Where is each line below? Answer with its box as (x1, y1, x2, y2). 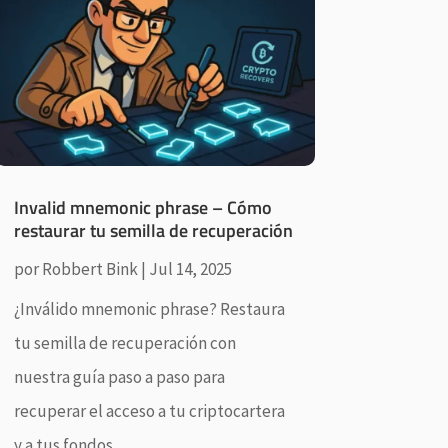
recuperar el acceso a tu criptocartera (13, 399, 285, 422)
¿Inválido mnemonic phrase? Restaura (13, 297, 285, 320)
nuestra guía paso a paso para (13, 365, 225, 388)
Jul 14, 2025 (148, 257, 232, 280)
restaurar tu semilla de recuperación (13, 216, 293, 244)
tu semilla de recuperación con (13, 331, 236, 354)
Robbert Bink (41, 257, 138, 280)
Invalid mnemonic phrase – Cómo (13, 193, 272, 221)
